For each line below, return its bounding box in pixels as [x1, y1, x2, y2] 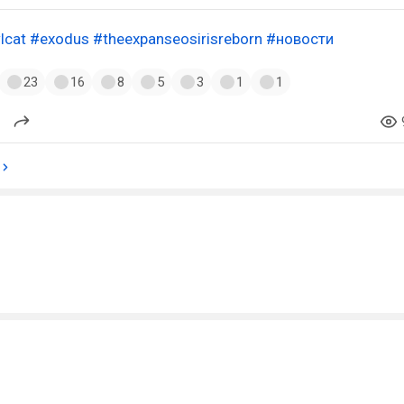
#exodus [30, 30, 89, 48]
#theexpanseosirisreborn [93, 30, 262, 48]
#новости [266, 30, 334, 48]
